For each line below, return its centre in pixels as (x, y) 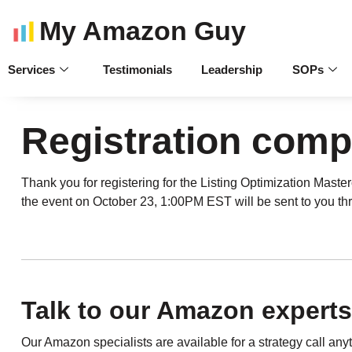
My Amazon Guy (143, 31)
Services (31, 70)
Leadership (232, 70)
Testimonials (137, 70)
